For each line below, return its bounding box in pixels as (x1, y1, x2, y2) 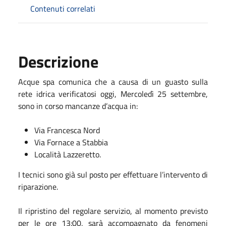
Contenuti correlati (30, 2, 95, 15)
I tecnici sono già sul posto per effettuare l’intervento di (18, 168, 208, 181)
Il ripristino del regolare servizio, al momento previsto (18, 204, 208, 217)
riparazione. (18, 180, 58, 193)
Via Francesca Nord (34, 124, 100, 136)
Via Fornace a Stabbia (34, 136, 108, 148)
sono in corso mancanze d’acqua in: (18, 99, 138, 112)
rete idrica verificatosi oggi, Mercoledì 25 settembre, (18, 87, 208, 100)
